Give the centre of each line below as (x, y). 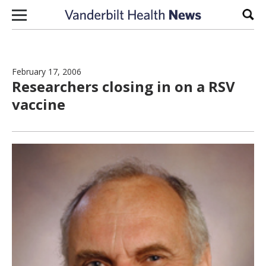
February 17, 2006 (47, 72)
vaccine (39, 104)
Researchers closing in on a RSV (123, 86)
